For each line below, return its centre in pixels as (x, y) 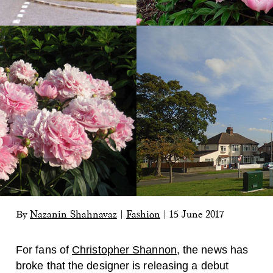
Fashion (143, 214)
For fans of (44, 250)
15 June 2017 (197, 214)
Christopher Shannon (124, 250)
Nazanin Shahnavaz (73, 214)
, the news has (212, 250)
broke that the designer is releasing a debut (122, 266)
